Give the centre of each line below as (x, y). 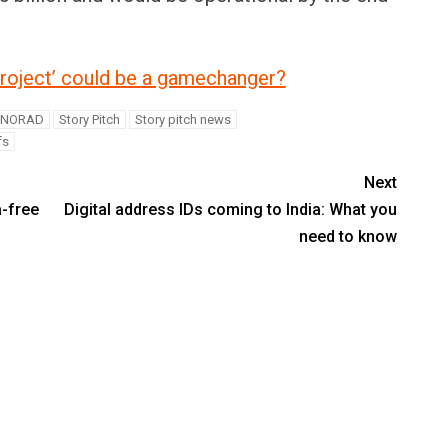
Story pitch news (182, 119)
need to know (348, 236)
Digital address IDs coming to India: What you (231, 209)
